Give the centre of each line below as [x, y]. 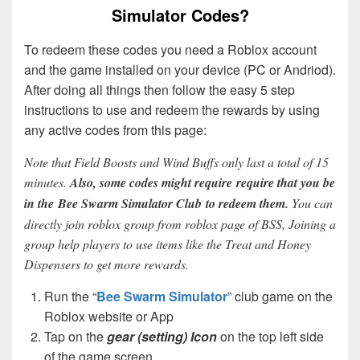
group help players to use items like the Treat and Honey [168, 243]
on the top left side [270, 336]
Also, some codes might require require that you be [201, 182]
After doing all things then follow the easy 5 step [160, 89]
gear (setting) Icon [162, 336]
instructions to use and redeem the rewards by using [172, 109]
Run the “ [70, 296]
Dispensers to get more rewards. [106, 264]
